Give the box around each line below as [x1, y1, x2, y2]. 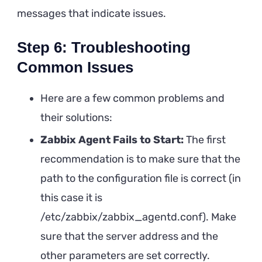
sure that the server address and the [40, 229, 218, 243]
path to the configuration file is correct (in [40, 171, 241, 185]
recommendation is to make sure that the [40, 152, 240, 166]
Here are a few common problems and [40, 91, 225, 105]
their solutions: [40, 111, 112, 124]
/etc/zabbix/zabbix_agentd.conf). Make [40, 210, 236, 223]
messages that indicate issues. [17, 6, 166, 20]
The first [184, 133, 226, 146]
